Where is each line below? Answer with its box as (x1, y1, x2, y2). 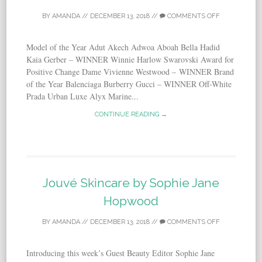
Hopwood (104, 194, 158, 209)
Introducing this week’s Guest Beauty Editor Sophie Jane (26, 247, 215, 259)
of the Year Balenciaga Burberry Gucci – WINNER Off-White (26, 78, 232, 90)
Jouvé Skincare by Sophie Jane (43, 175, 219, 191)
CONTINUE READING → (95, 111, 167, 119)
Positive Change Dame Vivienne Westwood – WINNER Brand (26, 66, 235, 78)
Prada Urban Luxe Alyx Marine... (26, 91, 139, 102)
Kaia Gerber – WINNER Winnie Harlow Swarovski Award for (26, 54, 235, 65)
